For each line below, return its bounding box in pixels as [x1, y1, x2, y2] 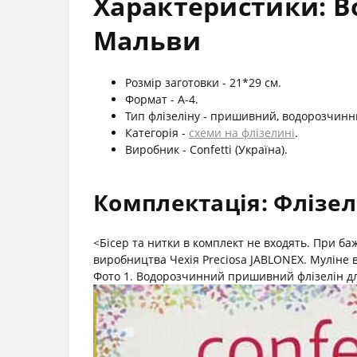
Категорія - [125, 124, 189, 140]
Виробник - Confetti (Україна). [125, 141, 288, 157]
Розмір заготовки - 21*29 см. [125, 74, 281, 90]
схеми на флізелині [189, 124, 295, 140]
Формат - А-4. [125, 91, 198, 107]
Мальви [93, 22, 201, 57]
